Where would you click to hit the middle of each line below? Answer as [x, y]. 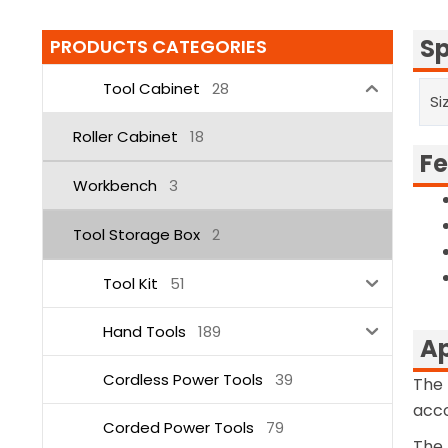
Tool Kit [130, 283]
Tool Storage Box [136, 234]
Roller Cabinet [125, 136]
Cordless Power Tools [183, 379]
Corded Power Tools [178, 427]
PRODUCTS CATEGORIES [158, 47]
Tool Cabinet [151, 88]
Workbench [115, 185]
